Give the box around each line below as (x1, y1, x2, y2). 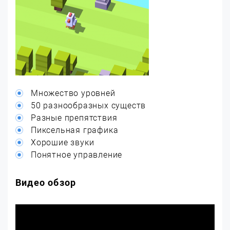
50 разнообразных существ (31, 101, 146, 110)
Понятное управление (31, 150, 123, 160)
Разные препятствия (31, 113, 118, 123)
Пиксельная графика (31, 125, 119, 135)
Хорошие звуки (31, 138, 94, 147)
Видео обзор (15, 177, 76, 188)
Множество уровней (31, 88, 116, 98)
